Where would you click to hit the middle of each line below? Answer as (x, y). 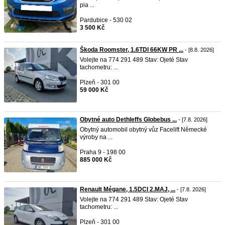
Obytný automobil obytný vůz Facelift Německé (143, 130)
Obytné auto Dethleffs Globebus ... (128, 120)
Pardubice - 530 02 (106, 20)
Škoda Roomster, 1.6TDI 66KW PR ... (132, 50)
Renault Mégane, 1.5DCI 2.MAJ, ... (128, 189)
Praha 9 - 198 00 (103, 152)
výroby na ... (96, 137)
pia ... (87, 5)
